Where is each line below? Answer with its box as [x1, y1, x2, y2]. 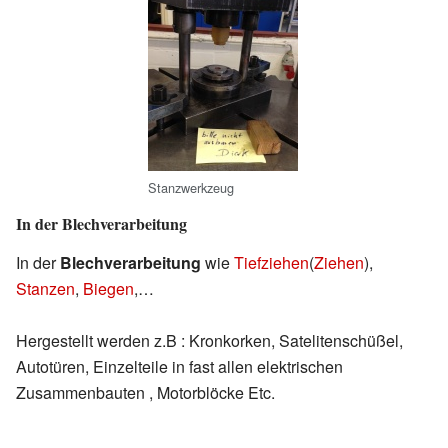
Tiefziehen [234, 251, 309, 275]
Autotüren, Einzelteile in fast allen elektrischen [16, 355, 343, 379]
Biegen [83, 277, 134, 301]
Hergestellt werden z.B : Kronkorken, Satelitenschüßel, [16, 329, 403, 353]
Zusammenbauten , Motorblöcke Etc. [16, 381, 275, 405]
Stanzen [16, 277, 75, 301]
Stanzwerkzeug [148, 177, 234, 197]
